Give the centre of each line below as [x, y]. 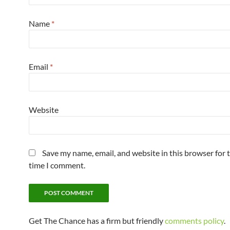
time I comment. [57, 165]
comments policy [194, 221]
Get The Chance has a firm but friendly [97, 221]
